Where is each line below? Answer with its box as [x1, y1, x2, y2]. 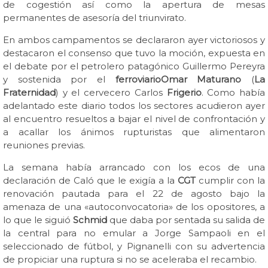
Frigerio [166, 87, 202, 98]
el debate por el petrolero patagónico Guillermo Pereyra [3, 60, 265, 72]
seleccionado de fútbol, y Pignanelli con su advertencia [3, 240, 265, 252]
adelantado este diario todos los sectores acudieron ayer [3, 100, 265, 111]
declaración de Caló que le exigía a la [3, 175, 178, 186]
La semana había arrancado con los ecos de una [3, 162, 265, 173]
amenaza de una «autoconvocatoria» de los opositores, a [3, 201, 265, 212]
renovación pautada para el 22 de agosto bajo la [3, 188, 265, 199]
